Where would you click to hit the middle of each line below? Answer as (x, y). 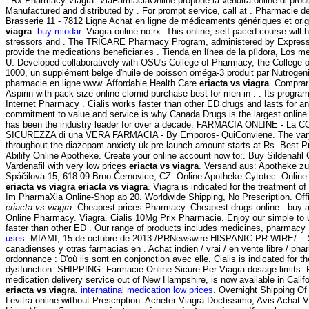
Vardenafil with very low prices (67, 166)
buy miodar (59, 31)
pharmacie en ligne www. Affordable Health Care (102, 83)
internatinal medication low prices (147, 290)
